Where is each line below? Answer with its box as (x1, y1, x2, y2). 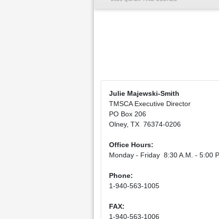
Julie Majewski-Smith (109, 89, 179, 97)
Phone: (109, 172, 133, 179)
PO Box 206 (109, 110, 146, 118)
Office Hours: (109, 141, 153, 149)
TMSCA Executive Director (109, 100, 191, 108)
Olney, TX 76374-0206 (109, 120, 181, 128)
